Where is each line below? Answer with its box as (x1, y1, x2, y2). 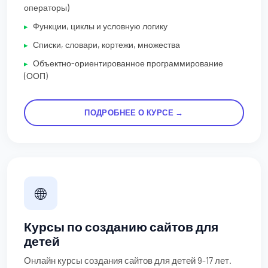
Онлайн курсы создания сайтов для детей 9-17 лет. (24, 254, 232, 266)
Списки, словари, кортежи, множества (33, 39, 180, 50)
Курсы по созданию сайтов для (24, 218, 218, 234)
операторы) (24, 2, 69, 13)
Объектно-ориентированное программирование (33, 57, 223, 68)
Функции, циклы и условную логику (33, 20, 167, 31)
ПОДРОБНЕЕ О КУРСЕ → (84, 107, 184, 117)
